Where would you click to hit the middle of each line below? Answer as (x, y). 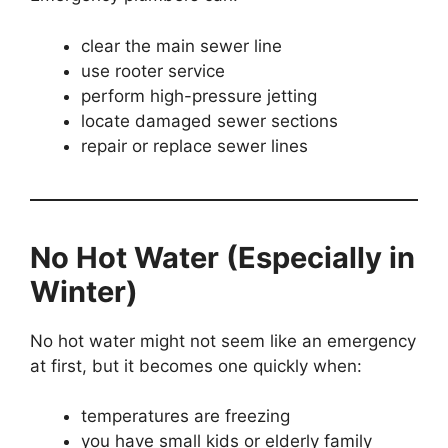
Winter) (84, 291)
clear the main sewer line (181, 45)
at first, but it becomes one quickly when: (196, 365)
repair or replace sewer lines (194, 145)
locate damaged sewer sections (209, 120)
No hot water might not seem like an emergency (223, 340)
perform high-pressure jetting (199, 95)
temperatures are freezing (185, 416)
